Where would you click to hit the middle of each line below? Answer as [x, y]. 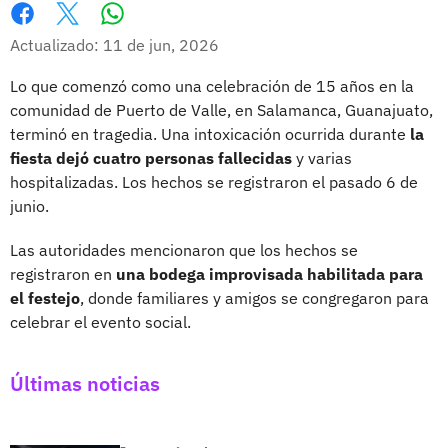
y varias [322, 157]
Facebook [44, 34]
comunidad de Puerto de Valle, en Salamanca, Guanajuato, [221, 109]
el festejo [45, 297]
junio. [29, 205]
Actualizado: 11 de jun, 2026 [114, 44]
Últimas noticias [85, 383]
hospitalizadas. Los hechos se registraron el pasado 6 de [214, 181]
